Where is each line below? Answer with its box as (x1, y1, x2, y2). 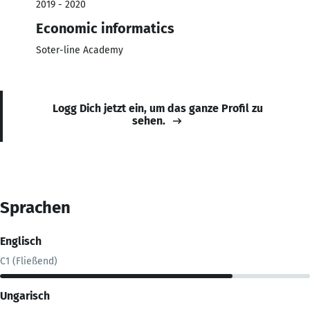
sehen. (132, 113, 165, 127)
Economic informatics (36, 19, 174, 37)
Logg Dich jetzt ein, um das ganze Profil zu (53, 101, 263, 115)
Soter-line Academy (36, 44, 123, 56)
